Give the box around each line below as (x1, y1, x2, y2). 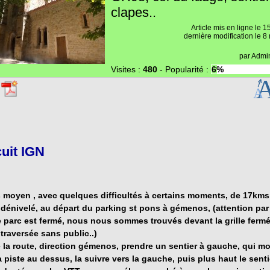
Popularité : (165, 64, 211, 74)
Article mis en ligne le (191, 24, 263, 32)
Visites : (111, 64, 143, 74)
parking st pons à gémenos (95, 202, 208, 213)
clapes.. (111, 5, 156, 20)
